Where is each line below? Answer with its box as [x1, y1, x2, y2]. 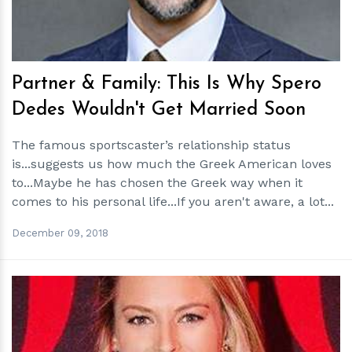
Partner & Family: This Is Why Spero [12, 75, 321, 93]
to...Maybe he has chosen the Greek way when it [12, 175, 302, 190]
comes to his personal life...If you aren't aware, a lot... [12, 194, 334, 209]
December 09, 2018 [12, 226, 108, 239]
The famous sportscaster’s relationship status [12, 137, 291, 152]
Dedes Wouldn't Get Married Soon [12, 101, 306, 119]
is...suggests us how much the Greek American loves [12, 156, 332, 171]
